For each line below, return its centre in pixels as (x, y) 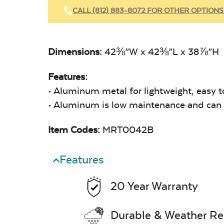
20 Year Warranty (154, 186)
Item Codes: (75, 130)
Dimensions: (76, 52)
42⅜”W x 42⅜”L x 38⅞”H (162, 52)
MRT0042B (128, 130)
